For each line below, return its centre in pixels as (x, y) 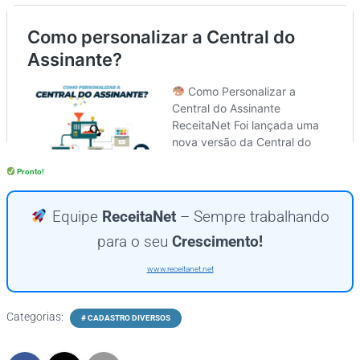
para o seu (135, 241)
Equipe (75, 216)
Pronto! (30, 171)
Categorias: (36, 316)
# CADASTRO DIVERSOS (126, 317)
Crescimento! (217, 241)
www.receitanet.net (180, 268)
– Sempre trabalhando (252, 216)
